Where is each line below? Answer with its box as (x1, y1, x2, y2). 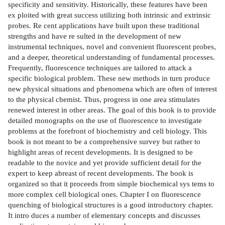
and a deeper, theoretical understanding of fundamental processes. (8, 53, 215, 62)
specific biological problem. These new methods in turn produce (8, 74, 210, 83)
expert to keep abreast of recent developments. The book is (8, 169, 193, 178)
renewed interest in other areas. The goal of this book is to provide (8, 105, 216, 115)
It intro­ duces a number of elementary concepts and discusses (8, 211, 200, 220)
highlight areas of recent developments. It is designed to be (8, 148, 193, 157)
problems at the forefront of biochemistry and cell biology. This (8, 127, 207, 136)
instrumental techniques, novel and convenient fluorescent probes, (8, 42, 216, 51)
